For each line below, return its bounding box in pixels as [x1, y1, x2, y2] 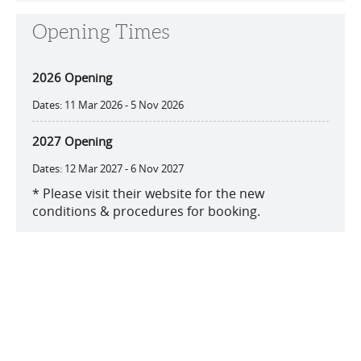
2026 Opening [32, 69, 112, 85]
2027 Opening [32, 133, 112, 149]
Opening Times [32, 21, 170, 43]
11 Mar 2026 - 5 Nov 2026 [64, 98, 184, 112]
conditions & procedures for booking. [32, 202, 260, 220]
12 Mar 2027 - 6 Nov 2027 [64, 161, 184, 176]
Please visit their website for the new [39, 185, 264, 202]
